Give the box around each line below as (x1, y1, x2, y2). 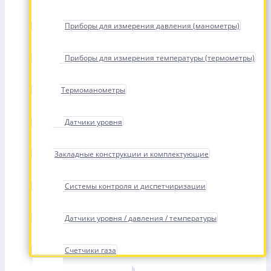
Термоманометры (61, 85, 125, 95)
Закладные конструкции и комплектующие (54, 149, 209, 159)
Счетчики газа (65, 245, 116, 255)
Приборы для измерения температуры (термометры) (65, 53, 255, 63)
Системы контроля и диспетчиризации (65, 181, 206, 191)
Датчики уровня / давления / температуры (65, 213, 217, 223)
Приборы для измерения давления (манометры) (65, 21, 240, 31)
